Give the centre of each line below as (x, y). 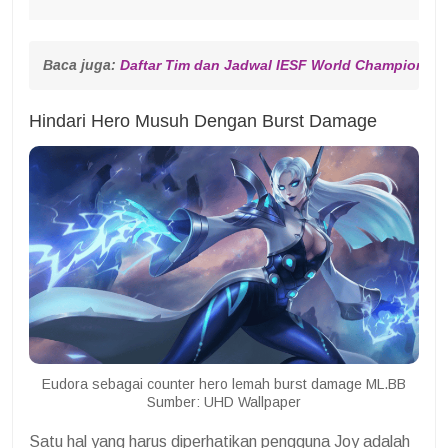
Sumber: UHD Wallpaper (224, 402)
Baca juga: (81, 64)
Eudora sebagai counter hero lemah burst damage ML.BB (224, 384)
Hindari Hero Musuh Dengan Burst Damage (203, 120)
